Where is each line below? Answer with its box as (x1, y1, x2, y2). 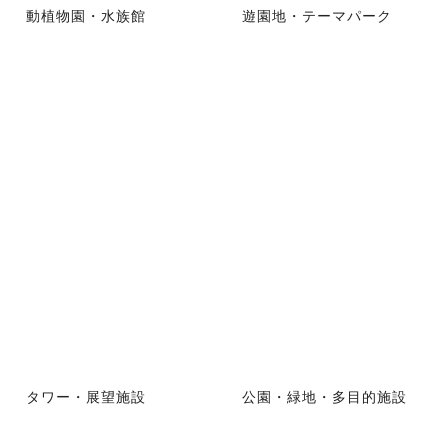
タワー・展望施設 (26, 386, 146, 407)
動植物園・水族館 (26, 4, 146, 25)
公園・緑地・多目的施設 (242, 386, 407, 407)
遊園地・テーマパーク (242, 4, 392, 25)
